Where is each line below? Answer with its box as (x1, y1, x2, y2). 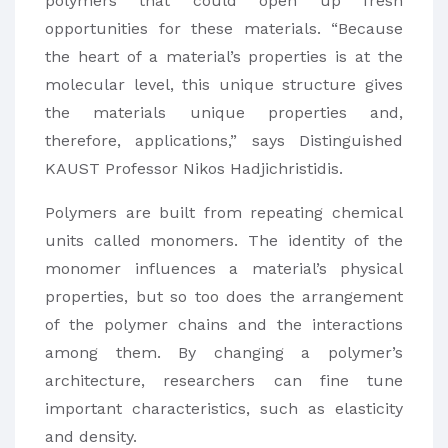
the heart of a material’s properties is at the (45, 46, 403, 66)
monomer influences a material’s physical (45, 258, 403, 278)
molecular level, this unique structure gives (45, 74, 403, 94)
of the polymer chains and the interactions (45, 314, 403, 334)
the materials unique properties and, (45, 102, 403, 122)
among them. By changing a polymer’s (45, 342, 403, 362)
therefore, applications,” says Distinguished (45, 130, 403, 150)
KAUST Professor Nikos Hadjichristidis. (45, 158, 343, 178)
